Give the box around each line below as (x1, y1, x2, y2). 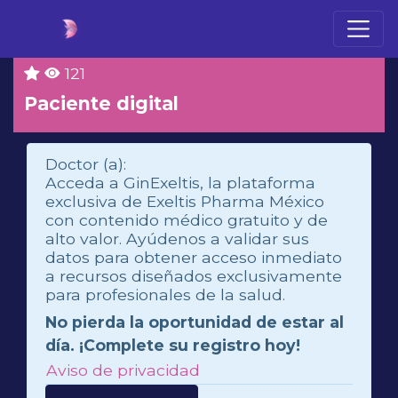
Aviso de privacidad (46, 361, 200, 379)
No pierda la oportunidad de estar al (45, 313, 344, 331)
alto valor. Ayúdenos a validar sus (45, 229, 309, 248)
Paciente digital (24, 92, 179, 115)
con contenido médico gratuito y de (45, 211, 328, 229)
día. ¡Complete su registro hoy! (45, 336, 300, 354)
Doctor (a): (45, 155, 126, 173)
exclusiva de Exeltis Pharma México (45, 192, 324, 211)
